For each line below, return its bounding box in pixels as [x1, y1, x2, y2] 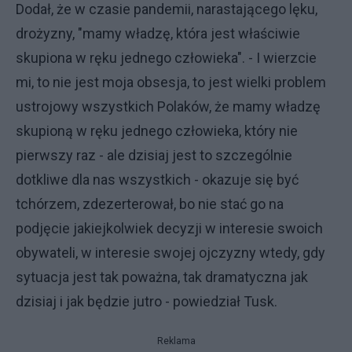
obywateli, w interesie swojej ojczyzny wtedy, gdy [16, 244, 325, 261]
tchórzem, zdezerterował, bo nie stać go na [16, 196, 284, 212]
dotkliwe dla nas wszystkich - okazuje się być [16, 171, 299, 188]
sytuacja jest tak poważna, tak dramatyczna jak [16, 269, 308, 285]
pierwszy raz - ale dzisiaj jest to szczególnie [16, 147, 292, 163]
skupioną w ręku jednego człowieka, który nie [16, 123, 298, 139]
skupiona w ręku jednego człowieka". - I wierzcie [16, 49, 317, 66]
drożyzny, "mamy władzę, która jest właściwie [16, 25, 300, 42]
